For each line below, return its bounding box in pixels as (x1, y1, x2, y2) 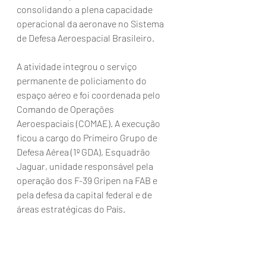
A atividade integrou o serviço (17, 60, 139, 72)
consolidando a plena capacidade (17, 3, 154, 15)
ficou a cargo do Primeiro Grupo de (17, 131, 159, 143)
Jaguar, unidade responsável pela (17, 160, 155, 172)
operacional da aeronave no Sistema (17, 17, 166, 29)
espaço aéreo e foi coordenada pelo (17, 88, 162, 100)
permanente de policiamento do (17, 74, 148, 86)
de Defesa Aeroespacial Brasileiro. (17, 31, 154, 43)
